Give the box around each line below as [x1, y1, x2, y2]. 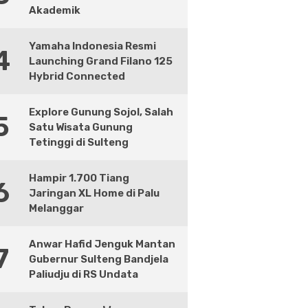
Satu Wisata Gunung [28, 121, 133, 133]
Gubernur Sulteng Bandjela [28, 253, 168, 265]
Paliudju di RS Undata [28, 268, 138, 280]
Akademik [28, 4, 80, 16]
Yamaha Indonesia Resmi [28, 40, 156, 52]
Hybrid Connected [28, 70, 125, 82]
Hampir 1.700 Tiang [28, 172, 129, 184]
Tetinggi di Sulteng [28, 136, 129, 148]
